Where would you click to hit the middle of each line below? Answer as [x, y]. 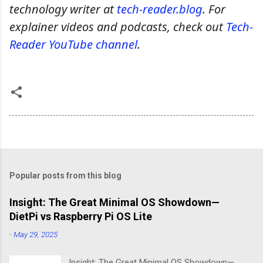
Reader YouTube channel [73, 45]
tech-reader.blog [160, 9]
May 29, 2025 [36, 235]
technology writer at [63, 9]
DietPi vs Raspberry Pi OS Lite [81, 217]
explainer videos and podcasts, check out [118, 27]
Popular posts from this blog [65, 176]
